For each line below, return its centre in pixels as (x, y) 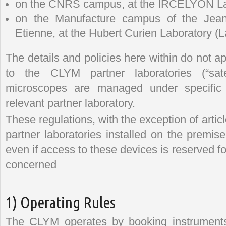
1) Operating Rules (61, 202)
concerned (31, 165)
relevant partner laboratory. (70, 103)
